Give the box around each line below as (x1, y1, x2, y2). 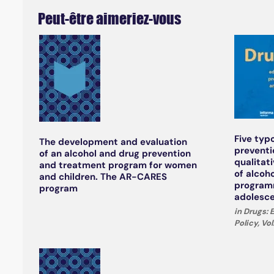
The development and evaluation (39, 136, 187, 149)
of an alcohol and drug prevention (39, 147, 191, 160)
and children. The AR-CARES (39, 171, 167, 183)
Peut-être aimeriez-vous (37, 10, 181, 28)
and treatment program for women (39, 159, 197, 172)
